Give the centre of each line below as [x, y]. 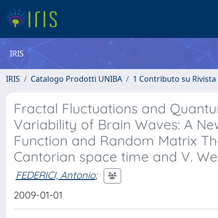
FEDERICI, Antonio [55, 175]
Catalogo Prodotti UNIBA [76, 79]
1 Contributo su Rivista [174, 79]
